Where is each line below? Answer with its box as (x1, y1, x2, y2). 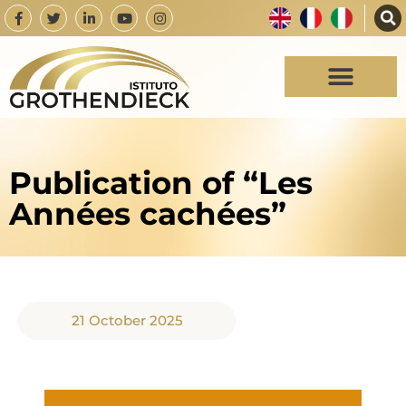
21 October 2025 (71, 311, 183, 329)
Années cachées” (9, 194, 286, 233)
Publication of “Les (9, 163, 313, 202)
